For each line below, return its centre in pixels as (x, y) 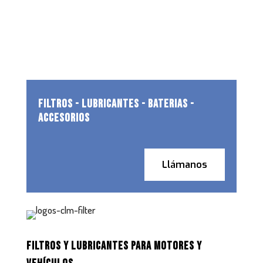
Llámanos (185, 165)
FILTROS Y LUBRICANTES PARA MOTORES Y (114, 246)
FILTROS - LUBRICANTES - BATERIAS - (116, 104)
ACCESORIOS (64, 118)
